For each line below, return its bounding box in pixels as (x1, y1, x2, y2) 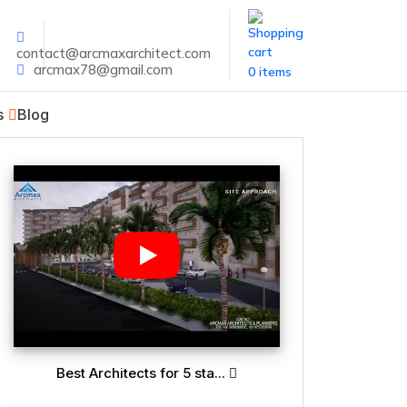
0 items (248, 64, 292, 80)
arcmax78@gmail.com (34, 61, 173, 78)
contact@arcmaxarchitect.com (16, 45, 211, 62)
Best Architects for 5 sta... (55, 364, 229, 382)
